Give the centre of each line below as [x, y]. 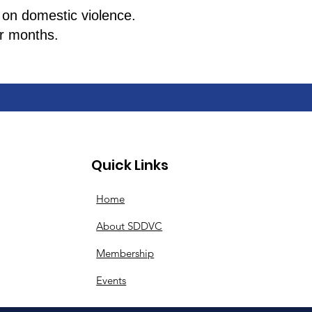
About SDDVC [130, 226]
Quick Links [130, 165]
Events [111, 280]
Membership [125, 253]
